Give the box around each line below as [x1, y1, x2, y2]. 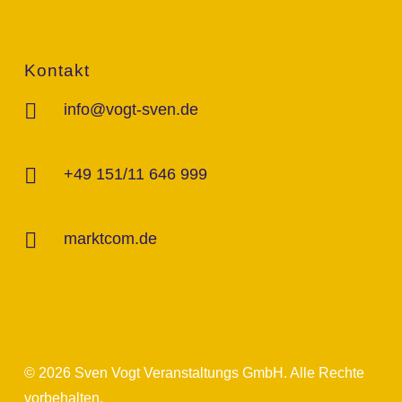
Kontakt [23, 61, 90, 80]
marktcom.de [63, 229, 157, 248]
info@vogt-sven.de [63, 100, 198, 118]
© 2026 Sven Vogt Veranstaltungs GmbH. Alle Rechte [23, 365, 364, 380]
